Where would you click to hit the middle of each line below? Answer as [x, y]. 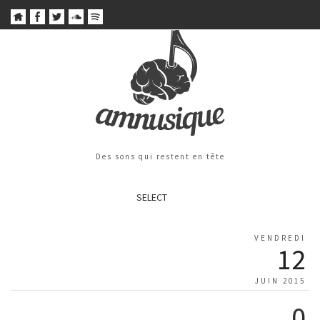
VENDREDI [280, 238]
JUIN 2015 [280, 281]
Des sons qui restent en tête [160, 157]
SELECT [151, 197]
